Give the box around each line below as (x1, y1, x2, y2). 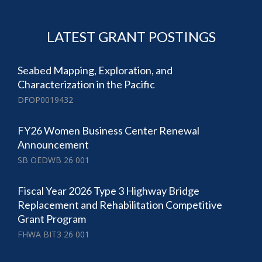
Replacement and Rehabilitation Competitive (18, 198, 222, 212)
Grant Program (18, 212, 86, 226)
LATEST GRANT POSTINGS (46, 28, 216, 46)
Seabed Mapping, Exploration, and (18, 64, 173, 77)
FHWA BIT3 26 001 (18, 229, 89, 240)
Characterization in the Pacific (18, 78, 155, 91)
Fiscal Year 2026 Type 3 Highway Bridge (18, 184, 199, 198)
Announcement (18, 138, 89, 151)
